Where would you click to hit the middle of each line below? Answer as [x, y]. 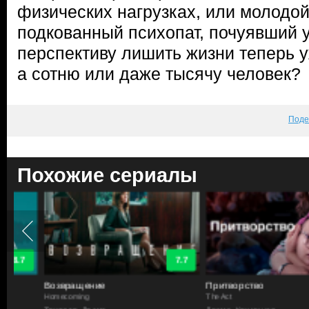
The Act [192, 297]
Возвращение [48, 285]
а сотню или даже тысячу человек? [159, 74]
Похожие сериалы [107, 175]
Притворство [208, 285]
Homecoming [39, 297]
